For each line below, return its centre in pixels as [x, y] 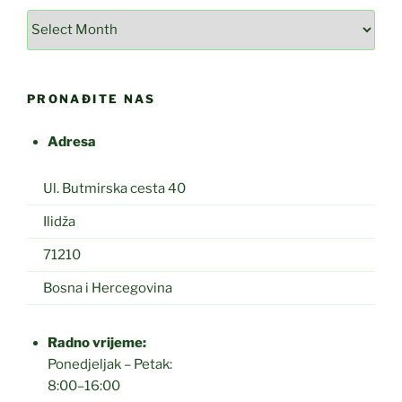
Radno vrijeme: [96, 343]
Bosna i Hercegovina [100, 288]
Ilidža [51, 222]
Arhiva [48, 19]
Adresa [71, 141]
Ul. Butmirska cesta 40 [106, 189]
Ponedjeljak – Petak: [109, 365]
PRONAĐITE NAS [92, 98]
